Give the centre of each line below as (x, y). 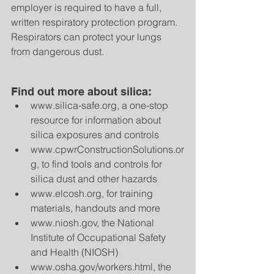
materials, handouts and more (98, 208)
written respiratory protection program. (95, 22)
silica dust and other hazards (96, 179)
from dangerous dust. (57, 52)
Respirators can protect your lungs (87, 37)
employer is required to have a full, (87, 8)
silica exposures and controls (97, 135)
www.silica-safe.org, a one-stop (101, 106)
